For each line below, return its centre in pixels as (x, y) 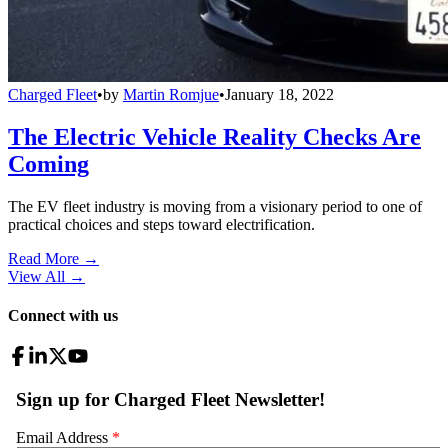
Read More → (53, 258)
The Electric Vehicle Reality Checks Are (214, 136)
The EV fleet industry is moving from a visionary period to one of (215, 206)
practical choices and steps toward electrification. (161, 224)
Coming (48, 163)
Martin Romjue (171, 95)
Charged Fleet (52, 95)
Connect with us (63, 316)
